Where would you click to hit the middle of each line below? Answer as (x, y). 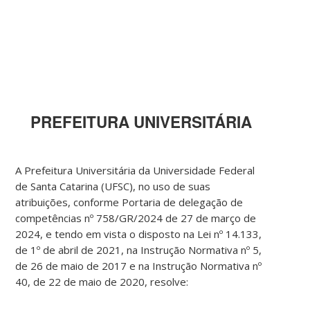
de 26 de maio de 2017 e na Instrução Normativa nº (139, 266)
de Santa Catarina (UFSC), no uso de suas (113, 186)
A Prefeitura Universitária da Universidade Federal (135, 171)
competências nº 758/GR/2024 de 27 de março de (136, 218)
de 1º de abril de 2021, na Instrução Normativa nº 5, (139, 250)
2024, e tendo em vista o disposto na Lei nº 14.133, (139, 234)
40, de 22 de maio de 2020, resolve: (102, 282)
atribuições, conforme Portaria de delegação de (129, 202)
